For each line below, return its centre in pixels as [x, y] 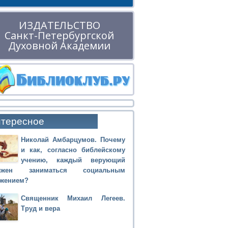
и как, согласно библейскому [73, 150]
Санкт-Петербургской [59, 35]
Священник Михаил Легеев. [73, 198]
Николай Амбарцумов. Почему [73, 139]
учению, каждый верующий [73, 160]
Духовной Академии [59, 45]
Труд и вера [40, 208]
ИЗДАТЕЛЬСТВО [59, 25]
